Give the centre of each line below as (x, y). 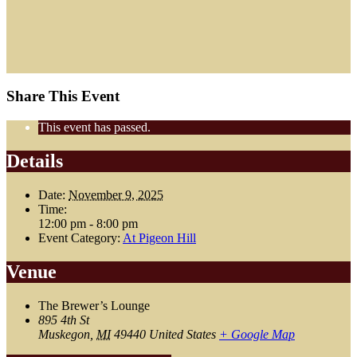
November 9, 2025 (116, 194)
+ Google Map (257, 334)
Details (35, 161)
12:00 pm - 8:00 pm (88, 223)
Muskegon (64, 334)
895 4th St (64, 320)
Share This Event (63, 96)
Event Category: (79, 237)
